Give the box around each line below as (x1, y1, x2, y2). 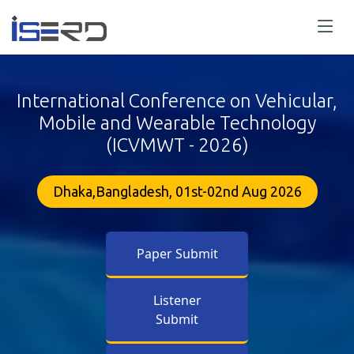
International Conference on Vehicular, (17, 90, 337, 112)
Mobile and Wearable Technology (38, 112, 316, 134)
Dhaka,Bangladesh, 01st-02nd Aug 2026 (52, 183, 302, 200)
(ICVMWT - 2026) (105, 134, 249, 156)
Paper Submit (136, 245, 218, 263)
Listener (153, 292, 201, 310)
